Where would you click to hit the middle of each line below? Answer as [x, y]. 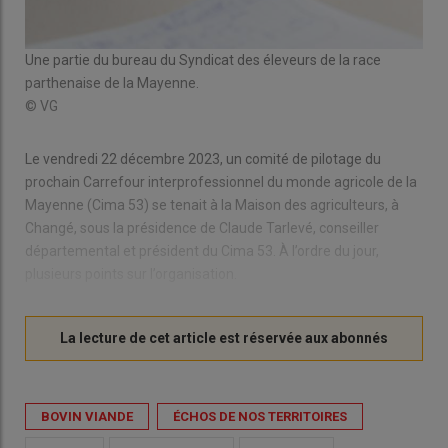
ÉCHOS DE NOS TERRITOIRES [260, 417]
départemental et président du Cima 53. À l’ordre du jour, [202, 251]
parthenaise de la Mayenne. [112, 83]
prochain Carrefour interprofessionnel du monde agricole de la [221, 182]
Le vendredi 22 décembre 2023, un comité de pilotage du [203, 159]
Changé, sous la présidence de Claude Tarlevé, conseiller [202, 228]
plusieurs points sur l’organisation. [131, 274]
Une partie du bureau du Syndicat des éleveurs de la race [203, 60]
